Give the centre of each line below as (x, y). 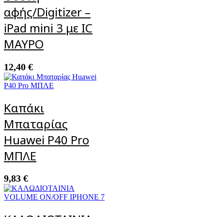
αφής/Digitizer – (47, 12)
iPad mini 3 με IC (48, 28)
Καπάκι (24, 108)
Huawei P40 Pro (46, 139)
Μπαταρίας (36, 124)
